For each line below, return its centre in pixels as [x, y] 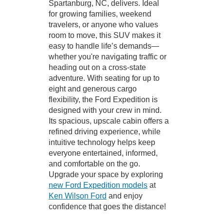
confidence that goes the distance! [107, 206]
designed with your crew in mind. [105, 110]
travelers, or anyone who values [103, 24]
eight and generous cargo [93, 89]
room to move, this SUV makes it [105, 35]
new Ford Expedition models [98, 185]
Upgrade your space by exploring [106, 174]
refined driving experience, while [105, 131]
